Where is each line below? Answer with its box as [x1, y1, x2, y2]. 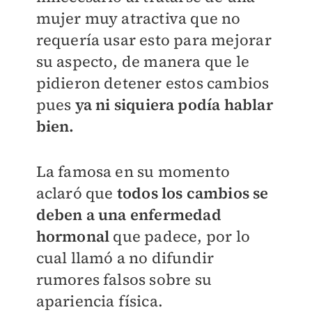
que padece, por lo [113, 225, 250, 247]
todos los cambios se [113, 182, 269, 203]
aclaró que [36, 182, 114, 203]
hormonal [36, 225, 114, 247]
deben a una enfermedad [36, 203, 221, 225]
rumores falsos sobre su [36, 268, 212, 290]
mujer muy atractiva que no [36, 7, 241, 29]
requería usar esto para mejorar [36, 29, 272, 50]
